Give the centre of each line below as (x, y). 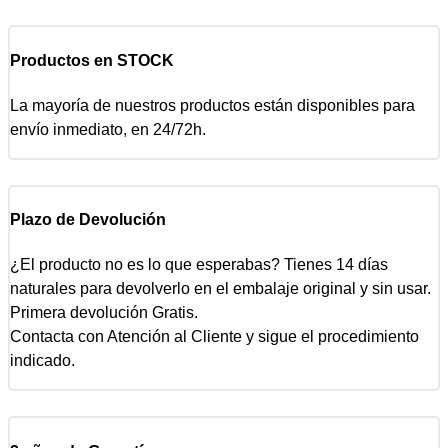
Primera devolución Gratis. (104, 313)
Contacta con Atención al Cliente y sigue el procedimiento (214, 337)
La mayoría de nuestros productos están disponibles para (212, 105)
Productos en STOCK (92, 60)
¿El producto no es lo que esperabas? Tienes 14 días (199, 265)
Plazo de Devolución (88, 220)
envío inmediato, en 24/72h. (108, 129)
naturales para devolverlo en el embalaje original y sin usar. (220, 289)
